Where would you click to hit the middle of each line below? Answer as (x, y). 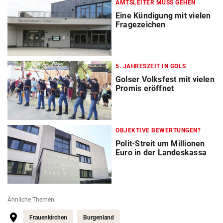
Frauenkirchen (48, 217)
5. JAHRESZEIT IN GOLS (151, 66)
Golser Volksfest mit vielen (165, 80)
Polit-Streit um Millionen (160, 143)
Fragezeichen (141, 25)
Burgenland (99, 217)
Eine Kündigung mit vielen (163, 16)
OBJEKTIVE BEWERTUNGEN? (158, 130)
